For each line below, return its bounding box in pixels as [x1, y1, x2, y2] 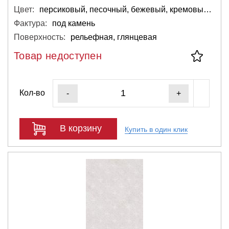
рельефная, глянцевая [71, 32, 157, 41]
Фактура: [14, 18, 47, 28]
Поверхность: [14, 32, 65, 41]
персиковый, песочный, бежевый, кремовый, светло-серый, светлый [203, 5, 212, 14]
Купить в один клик [125, 125, 188, 133]
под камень [52, 18, 95, 28]
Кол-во [19, 88, 45, 97]
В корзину [60, 123, 102, 133]
